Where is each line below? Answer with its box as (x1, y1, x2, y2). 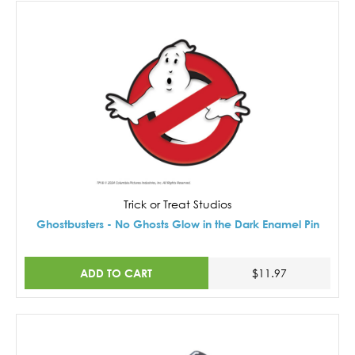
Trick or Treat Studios (124, 197, 231, 211)
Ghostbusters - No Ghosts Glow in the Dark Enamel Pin (36, 216, 319, 231)
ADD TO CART (80, 265, 153, 280)
